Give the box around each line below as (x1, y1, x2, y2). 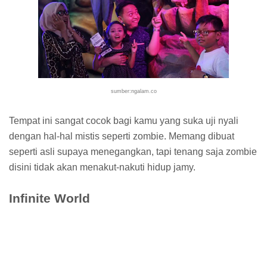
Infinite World (9, 191, 90, 205)
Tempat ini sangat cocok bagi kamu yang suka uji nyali (9, 115, 238, 126)
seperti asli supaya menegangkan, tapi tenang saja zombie (9, 146, 257, 157)
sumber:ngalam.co (110, 88, 157, 94)
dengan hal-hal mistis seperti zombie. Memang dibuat (9, 131, 234, 141)
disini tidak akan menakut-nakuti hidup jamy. (9, 162, 195, 172)
